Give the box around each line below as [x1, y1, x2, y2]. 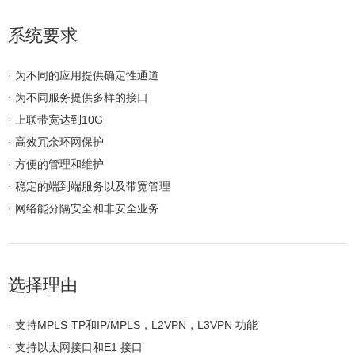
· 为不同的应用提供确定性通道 [8, 69, 159, 82]
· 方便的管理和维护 [8, 158, 104, 171]
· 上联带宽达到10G [8, 113, 103, 127]
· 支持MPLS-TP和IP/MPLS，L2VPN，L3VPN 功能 [8, 319, 258, 332]
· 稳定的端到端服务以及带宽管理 [8, 180, 170, 193]
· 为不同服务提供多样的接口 [8, 91, 148, 105]
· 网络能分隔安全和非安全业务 [8, 202, 159, 216]
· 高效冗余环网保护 [8, 136, 104, 149]
